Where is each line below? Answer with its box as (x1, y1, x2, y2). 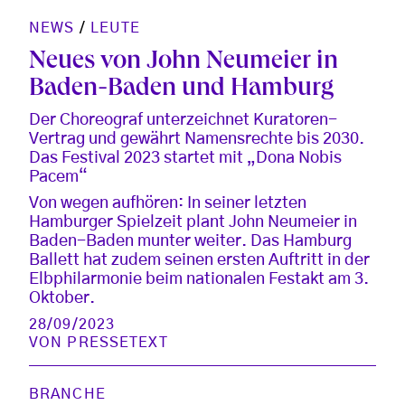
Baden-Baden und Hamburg (29, 77, 334, 104)
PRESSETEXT (67, 335, 168, 351)
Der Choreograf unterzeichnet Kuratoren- (29, 112, 337, 129)
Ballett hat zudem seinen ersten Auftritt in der (29, 252, 370, 269)
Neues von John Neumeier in (29, 50, 338, 77)
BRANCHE (29, 387, 106, 402)
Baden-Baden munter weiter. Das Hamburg (29, 233, 352, 250)
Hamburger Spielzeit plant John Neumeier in (29, 214, 357, 231)
